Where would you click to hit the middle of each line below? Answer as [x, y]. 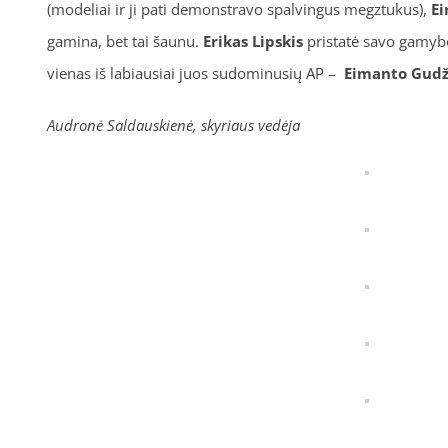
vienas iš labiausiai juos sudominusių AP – [195, 73]
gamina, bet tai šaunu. [124, 41]
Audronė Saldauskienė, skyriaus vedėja [173, 125]
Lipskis [277, 41]
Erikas [227, 41]
